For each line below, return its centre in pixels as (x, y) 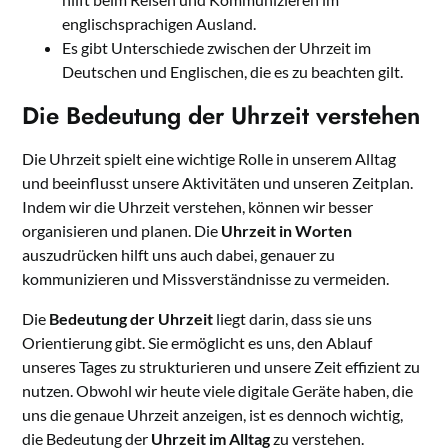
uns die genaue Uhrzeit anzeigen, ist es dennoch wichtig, (213, 415)
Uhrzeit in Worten (287, 231)
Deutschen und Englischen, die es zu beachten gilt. (233, 72)
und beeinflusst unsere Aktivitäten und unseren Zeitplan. (218, 183)
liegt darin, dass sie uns (293, 319)
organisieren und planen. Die (122, 231)
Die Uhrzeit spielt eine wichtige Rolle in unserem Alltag (209, 159)
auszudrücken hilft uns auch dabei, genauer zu (179, 255)
